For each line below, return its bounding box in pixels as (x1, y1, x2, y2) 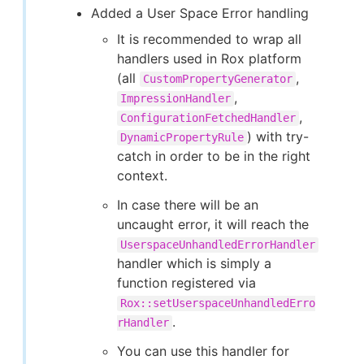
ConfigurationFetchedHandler (120, 111, 296, 124)
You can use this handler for (117, 343, 289, 359)
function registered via (117, 275, 256, 291)
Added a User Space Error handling (91, 5, 309, 21)
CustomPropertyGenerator (143, 72, 292, 85)
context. (117, 167, 167, 184)
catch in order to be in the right (117, 148, 310, 164)
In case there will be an (117, 197, 258, 213)
